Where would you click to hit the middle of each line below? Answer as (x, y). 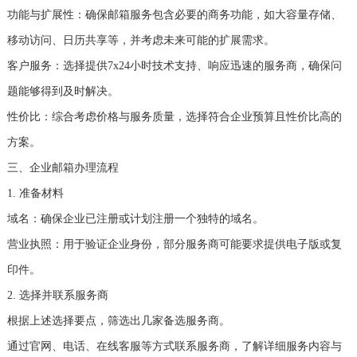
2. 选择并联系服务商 (57, 296)
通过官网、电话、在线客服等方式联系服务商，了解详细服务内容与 (174, 347)
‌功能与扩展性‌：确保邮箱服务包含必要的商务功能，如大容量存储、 (174, 15)
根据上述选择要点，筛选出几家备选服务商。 (118, 321)
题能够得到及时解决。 (63, 92)
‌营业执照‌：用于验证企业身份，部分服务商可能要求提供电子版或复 (174, 245)
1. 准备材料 (35, 194)
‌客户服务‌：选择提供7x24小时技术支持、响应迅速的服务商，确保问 (174, 66)
